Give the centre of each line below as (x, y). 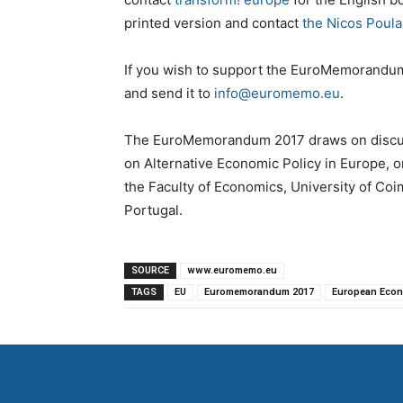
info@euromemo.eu (277, 94)
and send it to (169, 94)
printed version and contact (213, 23)
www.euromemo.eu (232, 271)
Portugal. (153, 210)
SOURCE (150, 271)
